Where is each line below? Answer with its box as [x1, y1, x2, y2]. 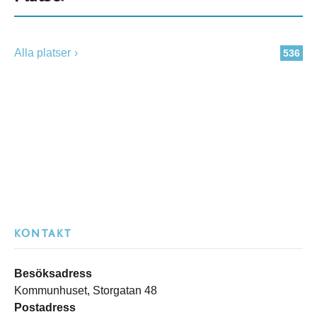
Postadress [14, 301, 76, 313]
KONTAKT [14, 228, 72, 239]
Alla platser [14, 47, 71, 59]
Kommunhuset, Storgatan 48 [14, 284, 157, 296]
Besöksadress [14, 267, 92, 279]
